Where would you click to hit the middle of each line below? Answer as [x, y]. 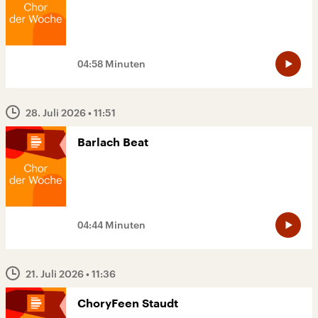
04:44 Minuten [111, 225]
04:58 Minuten [111, 64]
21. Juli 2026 [56, 274]
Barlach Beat [113, 143]
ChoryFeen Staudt [128, 304]
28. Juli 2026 [57, 113]
